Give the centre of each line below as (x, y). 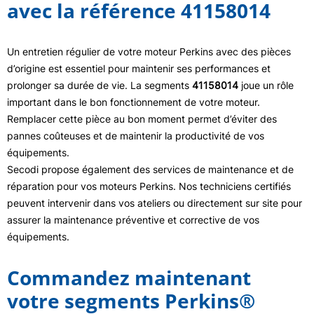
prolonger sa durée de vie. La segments (100, 85)
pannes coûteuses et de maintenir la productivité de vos (136, 135)
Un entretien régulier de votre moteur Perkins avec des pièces (149, 51)
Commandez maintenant (129, 277)
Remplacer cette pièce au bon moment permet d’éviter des (142, 118)
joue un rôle (266, 85)
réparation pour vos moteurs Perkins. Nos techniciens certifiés (149, 186)
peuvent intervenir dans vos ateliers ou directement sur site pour (155, 203)
